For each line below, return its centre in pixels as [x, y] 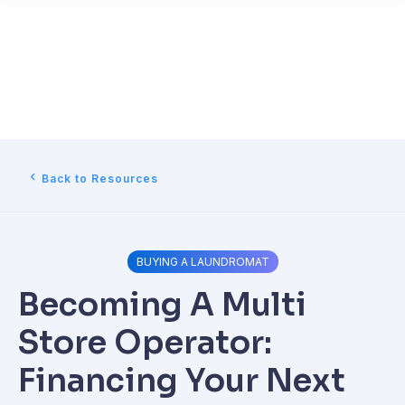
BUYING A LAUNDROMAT [202, 262]
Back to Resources [100, 178]
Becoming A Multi [162, 305]
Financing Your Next [182, 381]
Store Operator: [145, 343]
